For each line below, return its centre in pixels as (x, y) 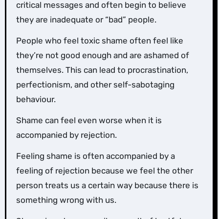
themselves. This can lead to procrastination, (102, 70)
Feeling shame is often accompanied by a (95, 156)
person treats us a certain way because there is (107, 186)
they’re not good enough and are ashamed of (102, 55)
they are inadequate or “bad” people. (86, 20)
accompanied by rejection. (66, 135)
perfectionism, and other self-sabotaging (95, 85)
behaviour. (36, 99)
